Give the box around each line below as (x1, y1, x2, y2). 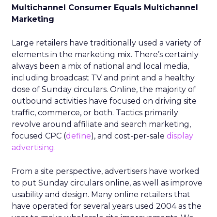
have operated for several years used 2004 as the (12, 201, 201, 211)
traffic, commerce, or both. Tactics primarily (12, 108, 178, 117)
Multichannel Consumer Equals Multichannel (12, 3, 198, 12)
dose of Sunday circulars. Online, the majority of (12, 85, 196, 94)
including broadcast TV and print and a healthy (12, 73, 195, 82)
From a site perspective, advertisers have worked (12, 167, 200, 176)
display (167, 131, 193, 140)
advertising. (12, 143, 56, 152)
